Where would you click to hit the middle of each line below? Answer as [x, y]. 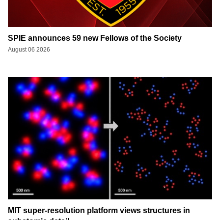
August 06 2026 [29, 49]
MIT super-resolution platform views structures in [99, 211]
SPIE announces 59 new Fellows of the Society [95, 38]
